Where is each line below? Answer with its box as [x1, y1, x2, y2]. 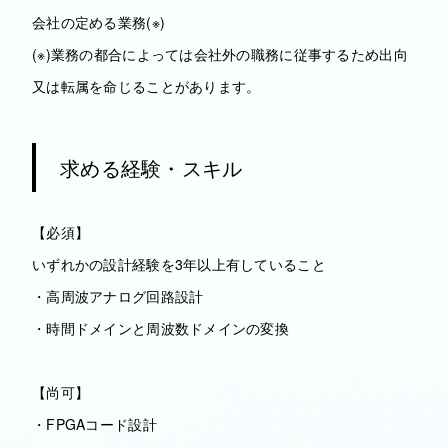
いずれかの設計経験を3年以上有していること [32, 254, 326, 274]
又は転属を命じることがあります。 [32, 76, 261, 96]
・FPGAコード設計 [32, 414, 157, 434]
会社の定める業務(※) [32, 12, 166, 32]
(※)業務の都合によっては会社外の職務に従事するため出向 [32, 44, 408, 64]
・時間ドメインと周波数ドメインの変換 [32, 318, 290, 338]
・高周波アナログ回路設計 [32, 286, 204, 306]
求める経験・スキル [60, 153, 243, 182]
